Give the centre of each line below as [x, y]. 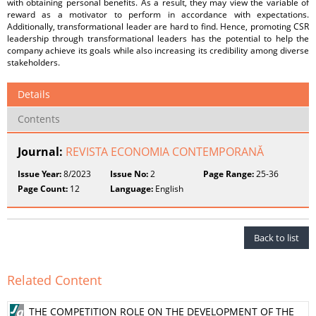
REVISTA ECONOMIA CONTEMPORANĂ [165, 152]
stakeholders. [34, 62]
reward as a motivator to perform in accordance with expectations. [158, 14]
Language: [132, 189]
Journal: [42, 152]
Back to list [276, 238]
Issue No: [129, 174]
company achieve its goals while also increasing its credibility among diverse [158, 50]
